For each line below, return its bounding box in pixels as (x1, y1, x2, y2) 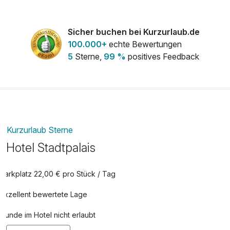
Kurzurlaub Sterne (7, 124, 73, 135)
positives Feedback (125, 51, 199, 62)
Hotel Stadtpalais (6, 140, 95, 155)
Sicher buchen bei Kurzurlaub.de (67, 26, 200, 37)
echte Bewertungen (106, 39, 182, 49)
